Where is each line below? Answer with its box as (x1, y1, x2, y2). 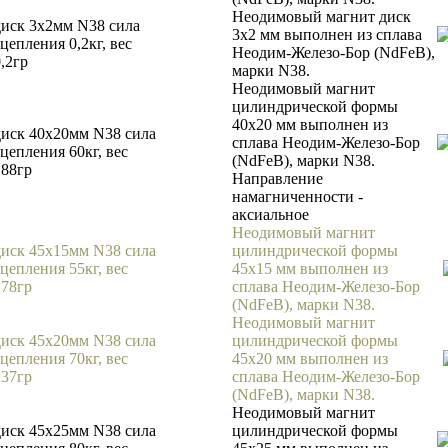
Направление (232, 170, 323, 187)
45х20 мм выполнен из (232, 350, 388, 367)
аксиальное (232, 206, 309, 223)
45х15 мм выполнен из (232, 260, 388, 277)
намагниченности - (232, 188, 363, 205)
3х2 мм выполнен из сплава (232, 26, 422, 43)
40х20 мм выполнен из (232, 116, 388, 133)
